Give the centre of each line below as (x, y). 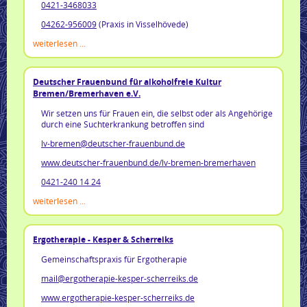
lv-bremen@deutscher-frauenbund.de (113, 143)
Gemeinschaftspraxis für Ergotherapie (114, 259)
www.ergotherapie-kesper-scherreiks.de (118, 297)
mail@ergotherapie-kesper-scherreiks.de (120, 278)
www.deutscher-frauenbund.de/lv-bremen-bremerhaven (148, 162)
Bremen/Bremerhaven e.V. (87, 93)
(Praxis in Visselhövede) (143, 24)
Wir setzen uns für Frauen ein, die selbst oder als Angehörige (157, 113)
